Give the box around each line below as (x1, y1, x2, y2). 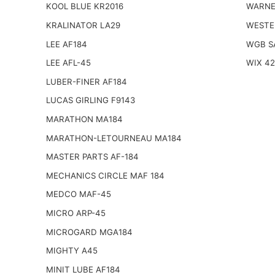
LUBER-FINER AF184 (45, 76, 127, 87)
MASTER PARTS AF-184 (45, 152, 139, 162)
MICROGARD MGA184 (45, 227, 133, 237)
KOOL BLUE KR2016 (45, 1, 123, 12)
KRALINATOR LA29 (45, 20, 120, 30)
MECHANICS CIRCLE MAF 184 (45, 170, 165, 180)
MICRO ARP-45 (45, 207, 106, 218)
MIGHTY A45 (45, 246, 98, 256)
